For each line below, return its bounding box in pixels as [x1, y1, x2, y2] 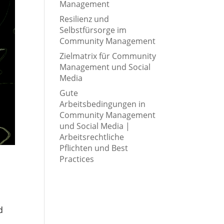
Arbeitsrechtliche [59, 131, 124, 142]
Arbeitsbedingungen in [59, 98, 146, 109]
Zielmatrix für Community [59, 50, 156, 61]
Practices [59, 153, 94, 164]
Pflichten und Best [59, 142, 128, 153]
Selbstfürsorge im [59, 24, 127, 35]
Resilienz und [59, 13, 109, 24]
